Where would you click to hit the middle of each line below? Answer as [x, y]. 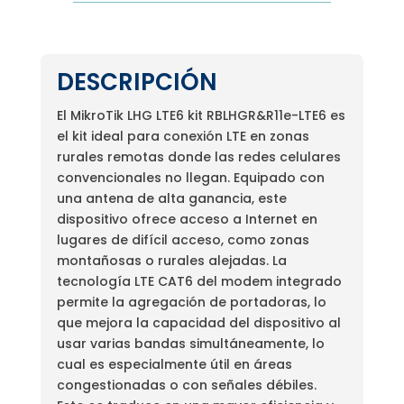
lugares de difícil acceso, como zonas [183, 239]
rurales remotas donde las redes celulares [198, 156]
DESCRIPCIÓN [137, 82]
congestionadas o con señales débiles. [186, 385]
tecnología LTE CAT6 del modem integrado [199, 281]
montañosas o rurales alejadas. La [171, 260]
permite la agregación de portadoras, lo [191, 302]
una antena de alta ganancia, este [171, 198]
